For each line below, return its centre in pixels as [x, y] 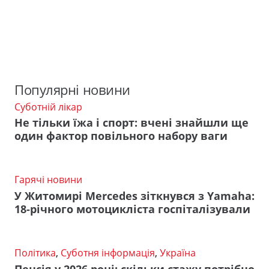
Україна [178, 253]
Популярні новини [72, 89]
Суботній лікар [48, 107]
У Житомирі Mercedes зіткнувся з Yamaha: [134, 196]
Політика [35, 253]
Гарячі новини [48, 180]
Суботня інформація [108, 253]
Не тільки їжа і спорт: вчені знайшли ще [131, 123]
